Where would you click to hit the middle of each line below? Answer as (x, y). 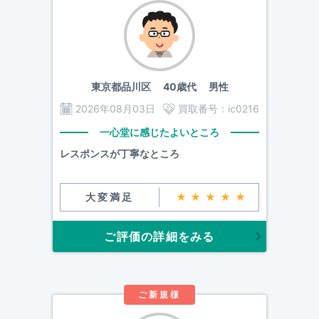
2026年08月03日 (115, 109)
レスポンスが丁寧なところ (120, 153)
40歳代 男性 (189, 87)
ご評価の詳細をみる (159, 236)
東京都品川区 (121, 87)
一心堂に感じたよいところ (159, 132)
